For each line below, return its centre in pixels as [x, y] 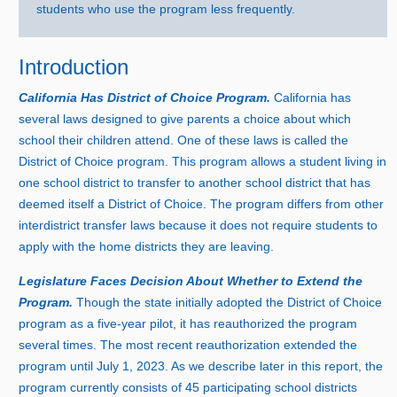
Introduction [74, 67]
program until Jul [66, 366]
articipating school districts [284, 387]
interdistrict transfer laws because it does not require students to [198, 225]
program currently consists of [102, 387]
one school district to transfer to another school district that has [195, 182]
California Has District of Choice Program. [147, 97]
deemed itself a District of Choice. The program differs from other [202, 203]
